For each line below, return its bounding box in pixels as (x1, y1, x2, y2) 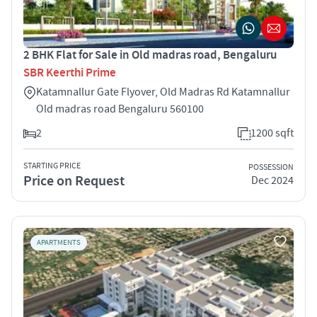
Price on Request (23, 171, 125, 190)
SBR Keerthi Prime (23, 64, 116, 81)
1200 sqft (250, 125, 294, 140)
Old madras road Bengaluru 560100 (36, 101, 204, 116)
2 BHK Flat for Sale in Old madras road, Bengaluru (23, 47, 277, 63)
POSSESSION (248, 162, 294, 173)
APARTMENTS (37, 237, 81, 248)
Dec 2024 (251, 173, 294, 188)
